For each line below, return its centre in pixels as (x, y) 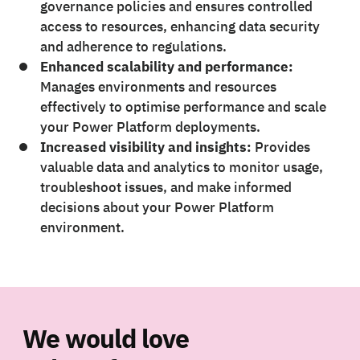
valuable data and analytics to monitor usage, (181, 168)
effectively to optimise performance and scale (183, 107)
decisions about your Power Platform (157, 208)
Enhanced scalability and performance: (166, 67)
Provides (280, 147)
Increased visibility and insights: (145, 147)
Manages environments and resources (158, 87)
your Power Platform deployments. (150, 127)
